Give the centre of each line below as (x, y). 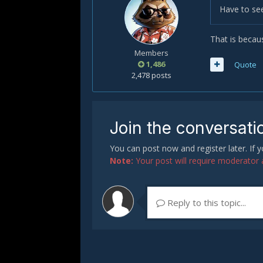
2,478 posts (151, 75)
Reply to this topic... (205, 203)
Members (151, 53)
